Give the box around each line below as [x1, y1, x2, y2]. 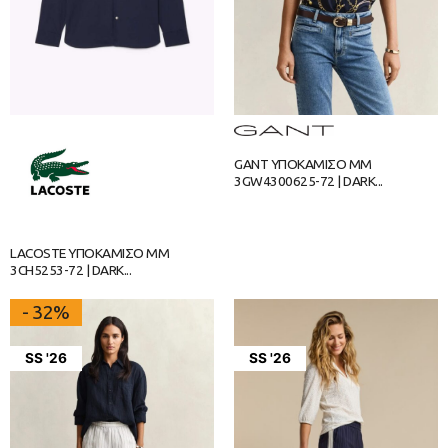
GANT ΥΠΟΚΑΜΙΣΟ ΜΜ [234, 156, 372, 173]
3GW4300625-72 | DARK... [234, 173, 383, 190]
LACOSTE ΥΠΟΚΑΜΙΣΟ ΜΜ [10, 244, 169, 261]
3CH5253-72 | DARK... [10, 261, 131, 278]
